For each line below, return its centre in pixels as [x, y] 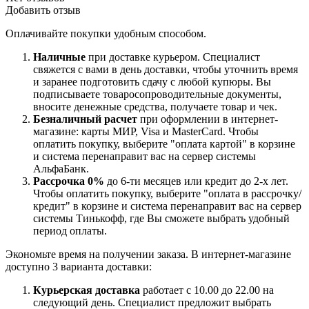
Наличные [59, 57]
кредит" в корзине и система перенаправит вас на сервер [167, 206]
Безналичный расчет [85, 119]
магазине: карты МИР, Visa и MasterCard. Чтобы [146, 131]
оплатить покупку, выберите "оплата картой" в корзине [164, 143]
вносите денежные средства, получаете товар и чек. [155, 106]
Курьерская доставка [87, 290]
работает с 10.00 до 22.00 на [207, 290]
